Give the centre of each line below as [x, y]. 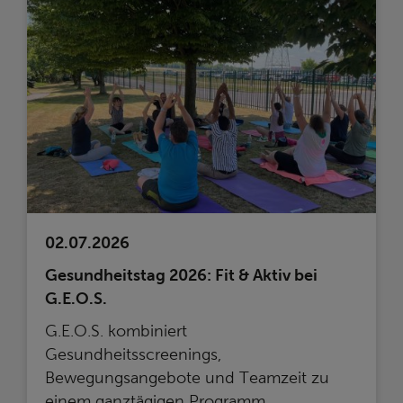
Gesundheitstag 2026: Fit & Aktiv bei [181, 275]
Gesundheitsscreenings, [133, 354]
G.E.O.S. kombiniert [116, 331]
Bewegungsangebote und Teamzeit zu [187, 377]
